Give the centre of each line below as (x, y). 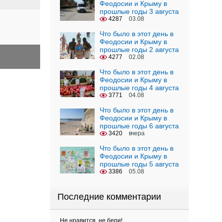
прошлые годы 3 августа (139, 11)
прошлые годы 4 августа (139, 88)
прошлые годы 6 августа (139, 126)
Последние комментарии (109, 197)
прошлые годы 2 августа (139, 50)
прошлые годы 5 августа (139, 164)
